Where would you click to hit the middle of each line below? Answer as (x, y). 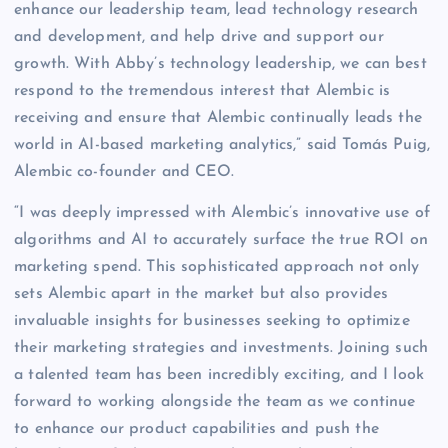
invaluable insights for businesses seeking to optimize (212, 321)
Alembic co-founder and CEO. (124, 172)
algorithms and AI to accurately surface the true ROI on (221, 240)
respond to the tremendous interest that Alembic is (202, 91)
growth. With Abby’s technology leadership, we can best (220, 64)
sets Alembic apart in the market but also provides (201, 294)
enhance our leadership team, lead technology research (216, 10)
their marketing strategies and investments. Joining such (221, 348)
